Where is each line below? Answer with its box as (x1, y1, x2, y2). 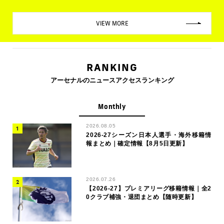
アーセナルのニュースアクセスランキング (50, 76, 174, 84)
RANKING (86, 60, 138, 73)
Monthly (98, 102, 126, 110)
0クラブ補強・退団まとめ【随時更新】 (86, 193, 197, 201)
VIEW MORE (95, 19, 128, 27)
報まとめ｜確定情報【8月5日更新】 (86, 139, 188, 147)
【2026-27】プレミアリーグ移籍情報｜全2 (86, 185, 211, 192)
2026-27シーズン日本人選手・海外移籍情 (86, 131, 211, 138)
